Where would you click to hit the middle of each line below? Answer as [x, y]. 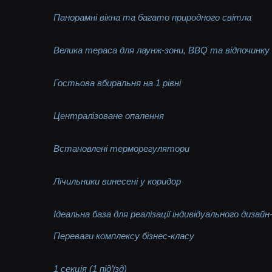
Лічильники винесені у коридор [117, 181]
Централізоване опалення [109, 115]
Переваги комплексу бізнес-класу [124, 236]
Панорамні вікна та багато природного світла [153, 17]
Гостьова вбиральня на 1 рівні [117, 83]
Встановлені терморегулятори [122, 148]
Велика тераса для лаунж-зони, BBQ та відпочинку [162, 50]
